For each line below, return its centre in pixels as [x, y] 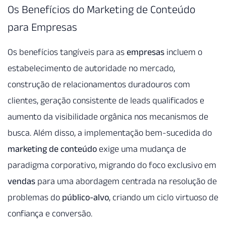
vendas [21, 181]
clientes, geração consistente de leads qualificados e [106, 101]
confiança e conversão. [50, 214]
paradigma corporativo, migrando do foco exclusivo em [112, 165]
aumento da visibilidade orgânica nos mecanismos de [108, 117]
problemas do [35, 197]
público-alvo [86, 197]
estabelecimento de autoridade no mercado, [91, 68]
